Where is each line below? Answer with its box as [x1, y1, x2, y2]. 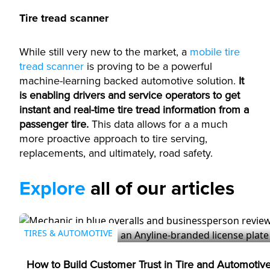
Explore [19, 177, 86, 201]
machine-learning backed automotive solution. [19, 74, 236, 87]
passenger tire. [19, 118, 89, 131]
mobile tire [190, 45, 240, 58]
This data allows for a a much [89, 118, 228, 131]
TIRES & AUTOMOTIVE [24, 227, 113, 239]
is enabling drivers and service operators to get [19, 89, 240, 102]
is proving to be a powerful [84, 60, 212, 73]
